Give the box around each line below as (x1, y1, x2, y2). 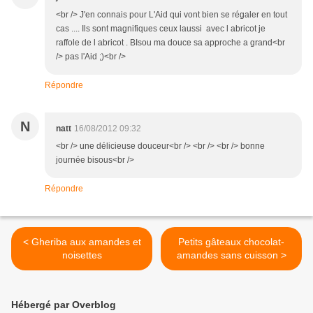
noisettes (61, 249, 102, 261)
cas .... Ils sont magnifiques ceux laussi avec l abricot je (56, 24, 265, 34)
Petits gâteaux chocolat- (178, 236, 284, 248)
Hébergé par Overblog (11, 299, 116, 311)
